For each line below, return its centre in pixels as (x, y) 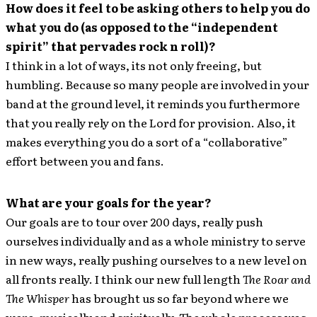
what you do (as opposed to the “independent (142, 27)
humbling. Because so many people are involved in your (157, 84)
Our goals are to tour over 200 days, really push (134, 221)
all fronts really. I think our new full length (124, 278)
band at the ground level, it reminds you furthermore (153, 103)
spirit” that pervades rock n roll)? (111, 46)
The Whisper (38, 298)
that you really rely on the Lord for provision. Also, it (151, 122)
